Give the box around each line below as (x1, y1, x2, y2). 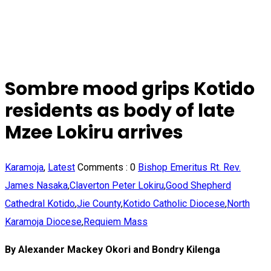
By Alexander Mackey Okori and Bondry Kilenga (5, 243, 220, 255)
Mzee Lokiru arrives (5, 119, 183, 145)
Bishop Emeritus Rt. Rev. (138, 161, 241, 173)
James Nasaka (5, 179, 68, 191)
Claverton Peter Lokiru (70, 179, 164, 191)
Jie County (77, 197, 121, 209)
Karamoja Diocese (5, 215, 82, 227)
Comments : (77, 161, 130, 173)
